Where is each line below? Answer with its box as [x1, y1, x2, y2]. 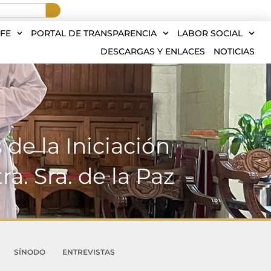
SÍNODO [13, 247, 45, 256]
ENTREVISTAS [62, 247, 115, 256]
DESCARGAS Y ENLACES [100, 46, 205, 57]
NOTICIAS [214, 46, 255, 57]
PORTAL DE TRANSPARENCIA [31, 28, 157, 39]
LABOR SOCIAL [177, 28, 243, 39]
